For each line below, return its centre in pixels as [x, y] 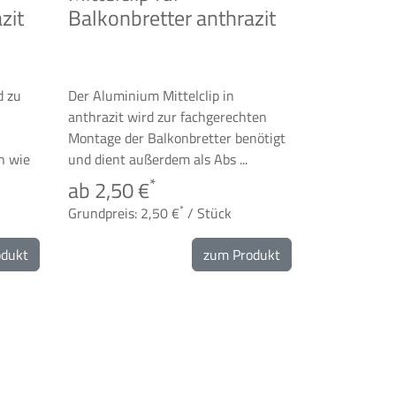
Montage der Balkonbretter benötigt [177, 138]
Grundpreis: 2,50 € [124, 213]
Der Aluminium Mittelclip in [151, 95]
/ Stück [208, 213]
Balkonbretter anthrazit [172, 18]
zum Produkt [242, 255]
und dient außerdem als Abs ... [158, 159]
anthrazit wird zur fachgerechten [168, 117]
